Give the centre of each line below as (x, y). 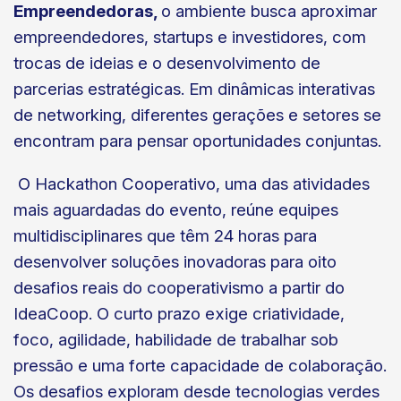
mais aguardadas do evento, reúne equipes (176, 210)
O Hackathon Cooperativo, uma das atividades (192, 184)
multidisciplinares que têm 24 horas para (165, 236)
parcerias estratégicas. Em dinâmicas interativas (194, 90)
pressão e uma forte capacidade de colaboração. (200, 366)
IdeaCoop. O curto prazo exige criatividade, (179, 314)
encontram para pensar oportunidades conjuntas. (197, 141)
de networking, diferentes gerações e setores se (197, 115)
